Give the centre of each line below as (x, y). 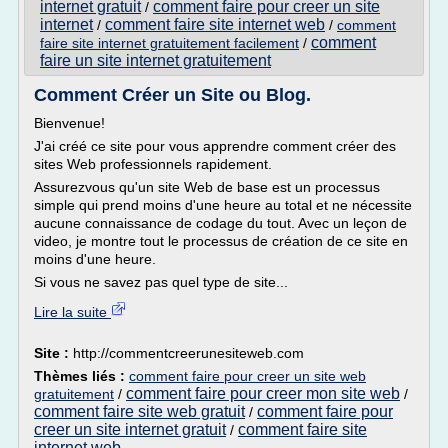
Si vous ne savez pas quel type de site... (161, 282)
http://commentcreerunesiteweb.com (188, 353)
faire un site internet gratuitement (155, 60)
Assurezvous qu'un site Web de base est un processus (207, 187)
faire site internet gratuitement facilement (169, 43)
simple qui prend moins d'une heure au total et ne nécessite (223, 205)
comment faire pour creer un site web (247, 376)
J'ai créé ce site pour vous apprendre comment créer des (215, 146)
